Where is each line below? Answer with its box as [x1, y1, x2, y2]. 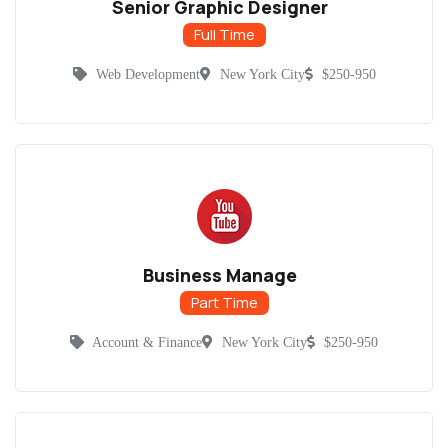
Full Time [193, 24, 255, 46]
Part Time [190, 292, 258, 314]
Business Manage [142, 263, 297, 288]
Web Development [95, 67, 200, 83]
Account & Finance [92, 335, 202, 351]
